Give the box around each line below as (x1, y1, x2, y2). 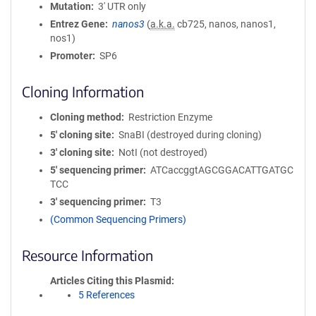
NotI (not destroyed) (118, 147, 207, 158)
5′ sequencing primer (50, 164, 143, 176)
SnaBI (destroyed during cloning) (118, 129, 262, 140)
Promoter (50, 50, 92, 61)
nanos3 (111, 18, 145, 30)
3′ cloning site (50, 147, 111, 158)
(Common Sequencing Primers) (50, 214, 186, 225)
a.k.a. (150, 18, 175, 30)
